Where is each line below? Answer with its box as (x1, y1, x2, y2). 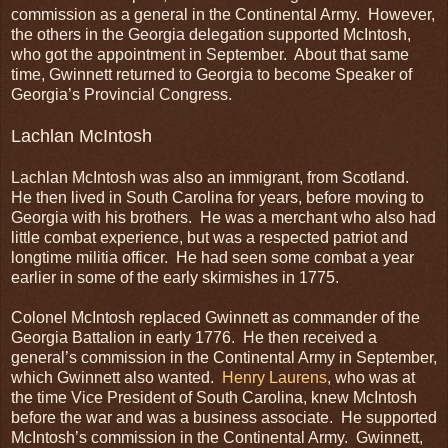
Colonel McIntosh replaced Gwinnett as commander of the (11, 308, 420, 326)
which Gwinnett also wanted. (11, 368, 222, 386)
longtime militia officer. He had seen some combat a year (11, 248, 414, 266)
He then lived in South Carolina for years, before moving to (11, 188, 424, 206)
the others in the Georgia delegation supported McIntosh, (11, 25, 411, 43)
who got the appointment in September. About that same (11, 45, 409, 63)
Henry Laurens (222, 368, 327, 386)
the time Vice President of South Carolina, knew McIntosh (11, 388, 417, 406)
